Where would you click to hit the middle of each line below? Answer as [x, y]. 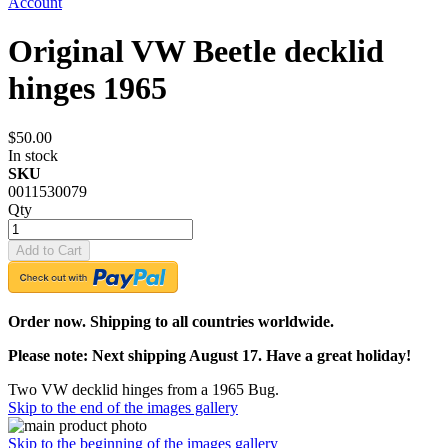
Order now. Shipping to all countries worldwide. [171, 321]
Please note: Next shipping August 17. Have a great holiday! [209, 355]
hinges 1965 [87, 88]
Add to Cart [49, 250]
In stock [33, 155]
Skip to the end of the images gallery [123, 407]
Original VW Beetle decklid [196, 51]
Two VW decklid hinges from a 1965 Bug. [143, 389]
